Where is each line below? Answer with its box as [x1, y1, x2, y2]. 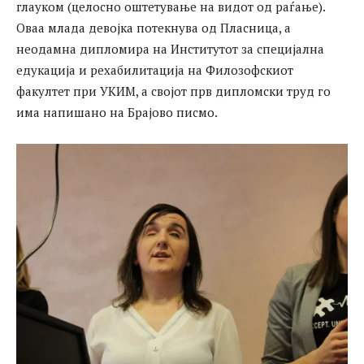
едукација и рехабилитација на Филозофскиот [16, 61, 293, 78]
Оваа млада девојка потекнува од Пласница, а [16, 19, 291, 36]
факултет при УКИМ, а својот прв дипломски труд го [16, 82, 331, 99]
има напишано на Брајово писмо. [16, 103, 220, 120]
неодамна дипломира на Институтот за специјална [16, 40, 324, 57]
